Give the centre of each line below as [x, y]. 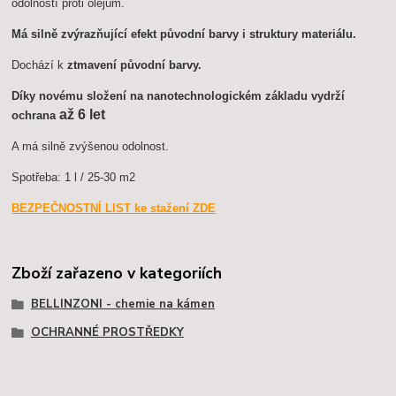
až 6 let [83, 114]
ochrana [36, 115]
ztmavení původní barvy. [135, 65]
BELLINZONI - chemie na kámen [122, 305]
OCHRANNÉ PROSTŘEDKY [107, 332]
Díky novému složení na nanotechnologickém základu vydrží [179, 95]
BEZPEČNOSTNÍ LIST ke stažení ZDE [114, 208]
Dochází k [40, 65]
